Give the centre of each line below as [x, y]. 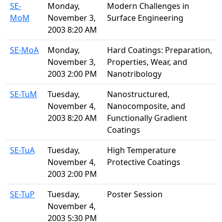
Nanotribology [134, 74]
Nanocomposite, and [146, 106]
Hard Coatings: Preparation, [160, 50]
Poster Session [135, 194]
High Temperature [141, 150]
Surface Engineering [145, 18]
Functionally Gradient [147, 118]
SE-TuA [22, 150]
